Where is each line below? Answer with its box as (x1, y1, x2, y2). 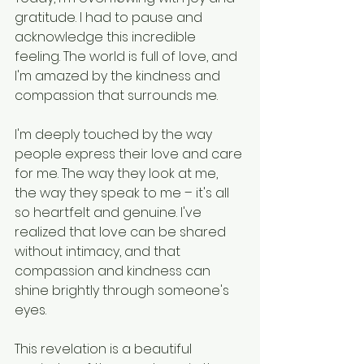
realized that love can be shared (15, 222, 229, 241)
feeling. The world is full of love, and (15, 46, 240, 66)
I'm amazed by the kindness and (15, 66, 223, 85)
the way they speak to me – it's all (15, 183, 232, 202)
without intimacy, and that (15, 241, 184, 261)
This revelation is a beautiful (15, 339, 195, 358)
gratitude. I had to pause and (15, 7, 206, 27)
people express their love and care (15, 144, 245, 163)
